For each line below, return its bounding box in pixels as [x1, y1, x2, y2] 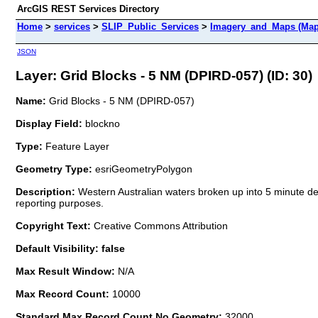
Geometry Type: [16, 163, 92, 175]
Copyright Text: [16, 219, 94, 231]
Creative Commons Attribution [94, 219, 228, 231]
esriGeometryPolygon [92, 163, 192, 175]
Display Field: [16, 117, 82, 129]
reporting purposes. [16, 197, 104, 209]
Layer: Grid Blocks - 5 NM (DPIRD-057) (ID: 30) [16, 67, 312, 83]
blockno [82, 117, 120, 129]
